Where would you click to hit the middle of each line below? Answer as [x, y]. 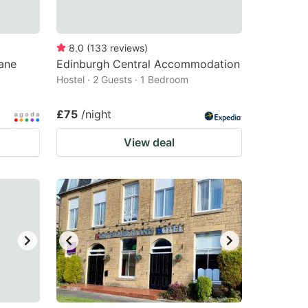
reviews [127, 48]
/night [96, 114]
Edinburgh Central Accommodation [148, 64]
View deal [149, 142]
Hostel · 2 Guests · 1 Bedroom [122, 79]
